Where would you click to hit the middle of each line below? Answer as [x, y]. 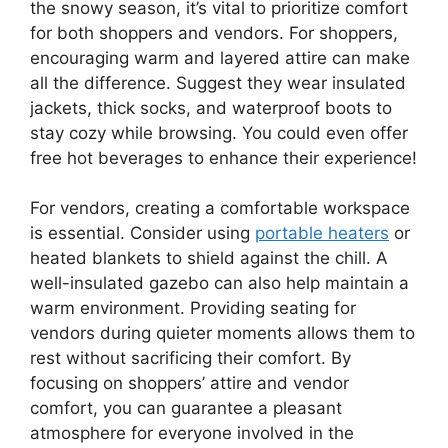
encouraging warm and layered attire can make [220, 57]
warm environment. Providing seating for [193, 308]
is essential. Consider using [142, 233]
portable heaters [322, 233]
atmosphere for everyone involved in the [192, 433]
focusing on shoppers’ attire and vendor [189, 383]
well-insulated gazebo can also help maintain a [219, 283]
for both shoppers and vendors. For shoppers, [214, 32]
